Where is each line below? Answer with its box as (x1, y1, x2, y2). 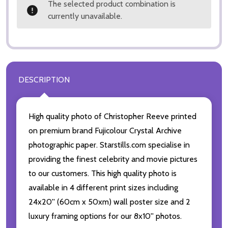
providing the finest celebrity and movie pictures (28, 154, 197, 164)
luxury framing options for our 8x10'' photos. (28, 211, 182, 221)
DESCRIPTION (18, 75, 70, 85)
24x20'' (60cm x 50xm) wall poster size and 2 (28, 197, 190, 207)
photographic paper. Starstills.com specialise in (28, 140, 190, 150)
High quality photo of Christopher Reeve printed (28, 111, 196, 122)
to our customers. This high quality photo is (28, 168, 177, 179)
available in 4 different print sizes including (28, 183, 178, 193)
